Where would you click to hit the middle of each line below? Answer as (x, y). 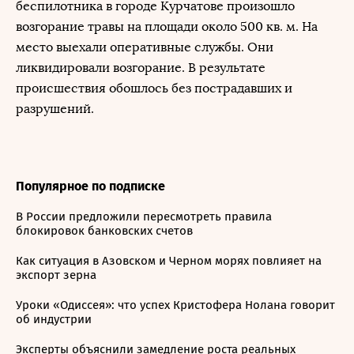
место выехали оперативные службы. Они (145, 47)
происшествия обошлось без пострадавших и (154, 88)
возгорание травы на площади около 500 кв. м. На (167, 26)
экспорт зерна (56, 275)
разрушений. (55, 109)
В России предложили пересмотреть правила (144, 217)
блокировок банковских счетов (104, 231)
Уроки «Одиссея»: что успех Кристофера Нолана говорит (175, 305)
